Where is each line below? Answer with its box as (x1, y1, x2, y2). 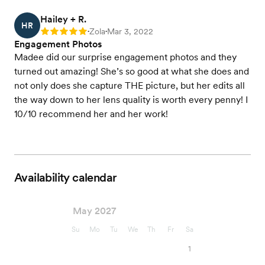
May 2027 (73, 205, 116, 217)
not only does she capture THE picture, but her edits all (14, 80, 245, 92)
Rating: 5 (40, 28, 73, 38)
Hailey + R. (40, 14, 86, 25)
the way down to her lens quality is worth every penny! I (14, 94, 248, 106)
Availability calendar (14, 170, 117, 185)
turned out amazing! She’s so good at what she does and (14, 66, 249, 77)
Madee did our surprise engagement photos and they (14, 51, 237, 63)
